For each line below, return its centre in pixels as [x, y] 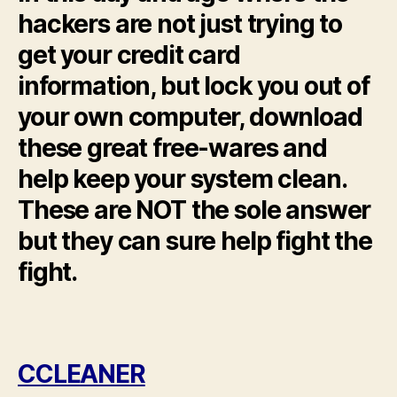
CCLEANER [82, 374]
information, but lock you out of [194, 86]
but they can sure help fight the [195, 241]
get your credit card [129, 54]
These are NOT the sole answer [195, 210]
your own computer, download [190, 117]
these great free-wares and [172, 148]
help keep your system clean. [182, 179]
